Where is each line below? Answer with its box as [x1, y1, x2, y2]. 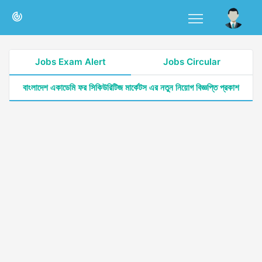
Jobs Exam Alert [35, 56, 106, 67]
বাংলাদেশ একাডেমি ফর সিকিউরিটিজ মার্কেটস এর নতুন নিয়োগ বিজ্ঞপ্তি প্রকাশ [23, 82, 239, 93]
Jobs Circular [163, 56, 220, 67]
